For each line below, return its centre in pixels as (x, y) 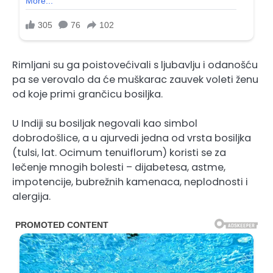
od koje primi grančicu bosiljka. (87, 94)
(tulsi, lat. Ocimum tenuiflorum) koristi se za (119, 152)
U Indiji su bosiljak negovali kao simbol (105, 123)
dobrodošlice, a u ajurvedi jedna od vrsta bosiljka (132, 138)
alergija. (31, 196)
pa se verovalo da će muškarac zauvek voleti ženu (135, 79)
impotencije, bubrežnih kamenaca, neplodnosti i (130, 182)
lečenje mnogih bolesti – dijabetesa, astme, (119, 167)
